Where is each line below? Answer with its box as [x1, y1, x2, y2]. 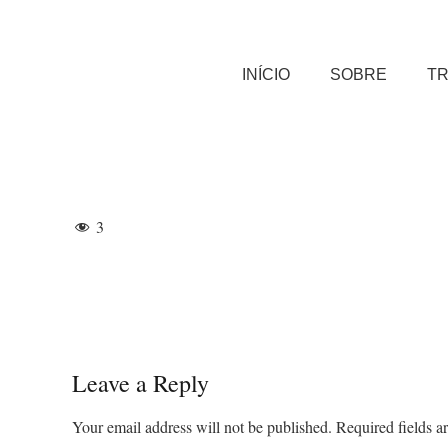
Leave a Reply [72, 367, 215, 399]
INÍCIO [242, 66, 291, 83]
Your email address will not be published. [72, 416, 332, 437]
